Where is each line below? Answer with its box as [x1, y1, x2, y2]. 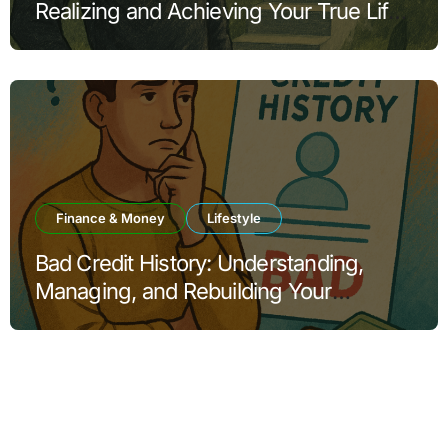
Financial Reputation [34, 306, 226, 333]
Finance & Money [55, 210, 165, 227]
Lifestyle [206, 210, 261, 227]
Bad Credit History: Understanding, [34, 250, 364, 277]
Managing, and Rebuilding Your [34, 278, 332, 305]
